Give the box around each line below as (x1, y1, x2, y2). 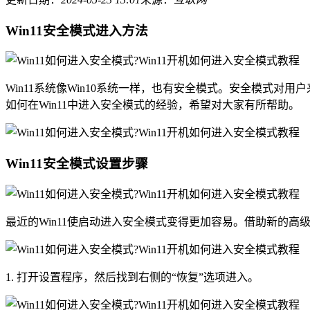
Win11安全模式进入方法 (6, 23, 148, 38)
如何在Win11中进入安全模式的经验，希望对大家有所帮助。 (6, 99, 300, 111)
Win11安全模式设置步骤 (6, 156, 148, 172)
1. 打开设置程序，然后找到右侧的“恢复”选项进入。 (6, 271, 259, 283)
